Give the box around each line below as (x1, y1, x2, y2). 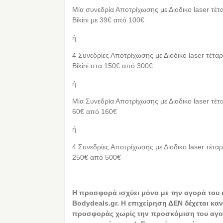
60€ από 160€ (72, 107, 117, 115)
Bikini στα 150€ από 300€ (72, 62, 153, 70)
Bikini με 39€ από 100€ (72, 16, 145, 24)
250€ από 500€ (72, 153, 121, 161)
